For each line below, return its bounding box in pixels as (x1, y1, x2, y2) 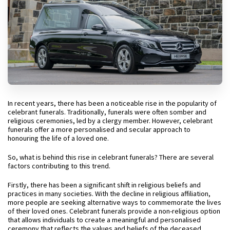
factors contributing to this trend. (8, 161, 110, 170)
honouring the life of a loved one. (8, 133, 109, 143)
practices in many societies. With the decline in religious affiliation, (8, 188, 210, 198)
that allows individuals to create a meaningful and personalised (8, 215, 201, 224)
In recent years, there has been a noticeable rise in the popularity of (8, 98, 217, 108)
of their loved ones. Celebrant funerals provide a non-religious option (8, 206, 220, 216)
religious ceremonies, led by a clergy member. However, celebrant (8, 116, 213, 125)
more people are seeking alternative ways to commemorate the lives (8, 197, 221, 207)
